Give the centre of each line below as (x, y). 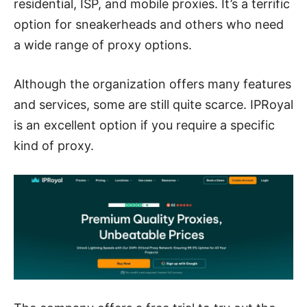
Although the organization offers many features (152, 84)
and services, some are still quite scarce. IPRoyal (153, 104)
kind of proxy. (54, 145)
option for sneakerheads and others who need (149, 24)
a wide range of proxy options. (103, 45)
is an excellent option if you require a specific (144, 125)
